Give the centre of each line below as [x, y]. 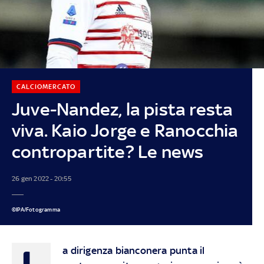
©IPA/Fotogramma [36, 209]
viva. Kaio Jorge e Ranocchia [125, 130]
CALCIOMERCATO [46, 86]
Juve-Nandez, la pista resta [122, 109]
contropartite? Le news [108, 151]
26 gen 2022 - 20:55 [41, 178]
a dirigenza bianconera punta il [134, 250]
